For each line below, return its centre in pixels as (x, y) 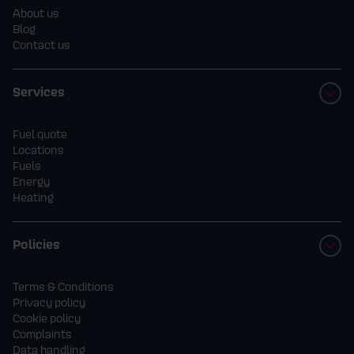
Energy (31, 182)
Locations (38, 150)
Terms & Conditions (63, 287)
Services (39, 92)
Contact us (41, 45)
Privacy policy (49, 303)
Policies (36, 245)
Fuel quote (40, 134)
